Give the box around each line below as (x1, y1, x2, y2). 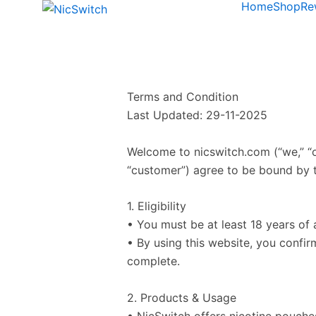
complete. (127, 254, 180, 269)
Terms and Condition (127, 90, 238, 104)
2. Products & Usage (127, 290, 236, 305)
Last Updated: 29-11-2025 (127, 108, 267, 122)
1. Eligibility (127, 199, 186, 214)
